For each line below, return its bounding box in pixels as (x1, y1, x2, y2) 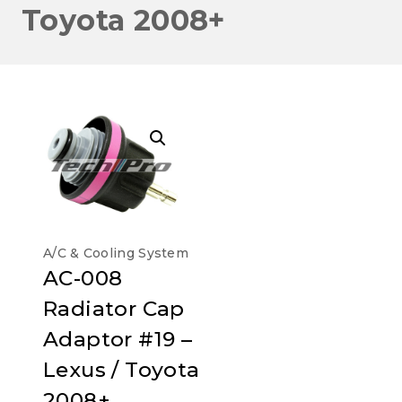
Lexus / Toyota (43, 356, 200, 382)
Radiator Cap (43, 295, 185, 321)
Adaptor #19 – (43, 326, 193, 352)
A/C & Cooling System (43, 244, 188, 261)
